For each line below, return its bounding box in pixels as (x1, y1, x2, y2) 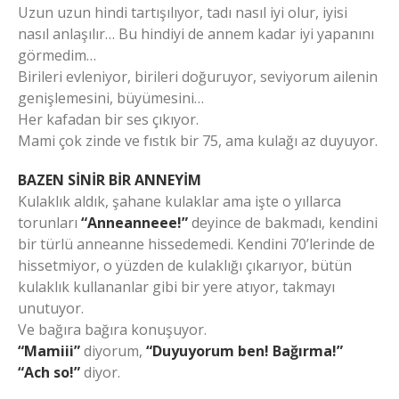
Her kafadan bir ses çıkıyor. (18, 110, 199, 130)
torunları (18, 213, 81, 233)
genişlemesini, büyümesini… (18, 88, 204, 109)
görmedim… (18, 45, 96, 66)
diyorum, (80, 341, 146, 362)
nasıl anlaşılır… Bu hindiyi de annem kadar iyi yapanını (18, 24, 374, 45)
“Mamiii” (18, 341, 80, 362)
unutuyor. (18, 298, 84, 319)
